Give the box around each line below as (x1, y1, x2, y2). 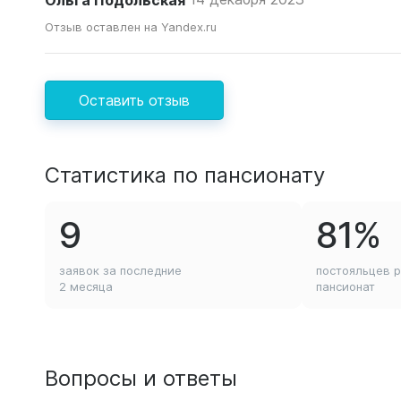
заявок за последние (59, 262, 182, 278)
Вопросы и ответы (45, 363, 237, 392)
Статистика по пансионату (45, 159, 325, 189)
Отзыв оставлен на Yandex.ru (45, 19, 217, 35)
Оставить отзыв (79, 90, 190, 110)
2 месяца (59, 278, 113, 294)
